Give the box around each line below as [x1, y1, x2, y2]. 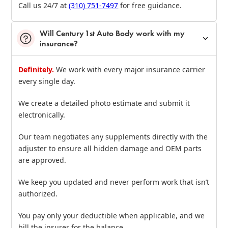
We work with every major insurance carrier [54, 64, 206, 74]
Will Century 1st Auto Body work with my [40, 28, 185, 38]
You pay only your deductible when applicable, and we [18, 210, 205, 220]
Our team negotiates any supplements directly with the [18, 131, 208, 141]
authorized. [18, 188, 58, 198]
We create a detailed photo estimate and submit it [18, 98, 190, 108]
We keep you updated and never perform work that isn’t [18, 177, 210, 187]
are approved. [18, 155, 67, 165]
